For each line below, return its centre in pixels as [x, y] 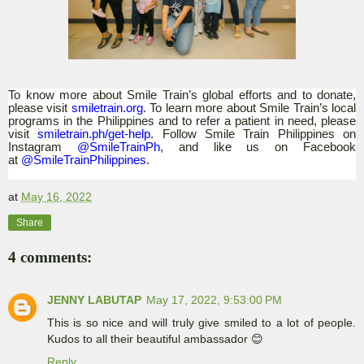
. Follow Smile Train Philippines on [253, 134]
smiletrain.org [107, 108]
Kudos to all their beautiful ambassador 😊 [155, 338]
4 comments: [50, 258]
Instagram [43, 147]
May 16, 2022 [56, 197]
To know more [50, 95]
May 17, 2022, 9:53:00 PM [214, 299]
